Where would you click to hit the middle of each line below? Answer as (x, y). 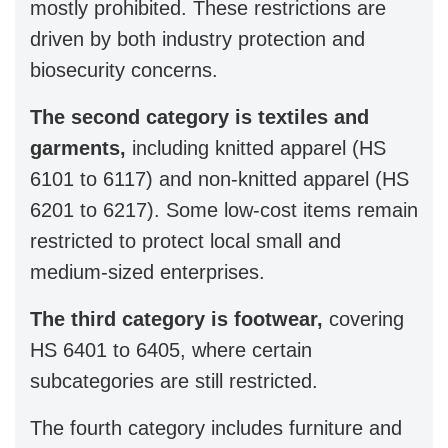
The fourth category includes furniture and (216, 427)
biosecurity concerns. (124, 69)
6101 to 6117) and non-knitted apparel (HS (219, 178)
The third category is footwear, (176, 318)
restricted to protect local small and (185, 240)
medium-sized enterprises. (147, 271)
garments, (81, 147)
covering (363, 318)
